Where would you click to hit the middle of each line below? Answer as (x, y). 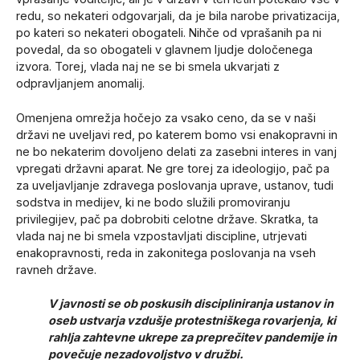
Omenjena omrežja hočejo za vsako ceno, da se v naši (166, 117)
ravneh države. (56, 269)
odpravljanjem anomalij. (80, 84)
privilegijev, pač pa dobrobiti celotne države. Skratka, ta (167, 219)
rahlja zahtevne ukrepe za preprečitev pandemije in (192, 337)
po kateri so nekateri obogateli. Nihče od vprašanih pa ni (169, 33)
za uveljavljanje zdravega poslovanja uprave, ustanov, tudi (175, 185)
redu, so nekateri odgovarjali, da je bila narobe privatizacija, (178, 16)
